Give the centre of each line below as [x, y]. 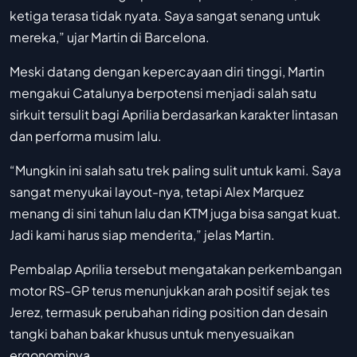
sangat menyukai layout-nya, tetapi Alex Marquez [157, 192]
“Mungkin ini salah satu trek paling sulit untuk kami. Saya [175, 171]
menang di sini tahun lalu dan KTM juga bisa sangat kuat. [175, 214]
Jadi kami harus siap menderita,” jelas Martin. [142, 235]
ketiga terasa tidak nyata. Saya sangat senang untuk [165, 16]
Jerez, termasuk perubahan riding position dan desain [169, 312]
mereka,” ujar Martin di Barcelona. [110, 37]
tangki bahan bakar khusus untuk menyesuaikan [152, 334]
